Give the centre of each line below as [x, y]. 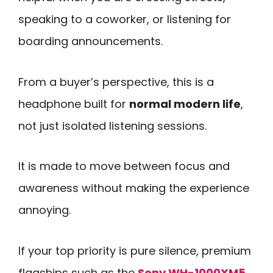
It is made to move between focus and [124, 166]
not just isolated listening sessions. [112, 126]
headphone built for [74, 104]
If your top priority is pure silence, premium [135, 250]
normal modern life [185, 104]
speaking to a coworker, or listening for [125, 19]
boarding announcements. [90, 41]
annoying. [44, 210]
